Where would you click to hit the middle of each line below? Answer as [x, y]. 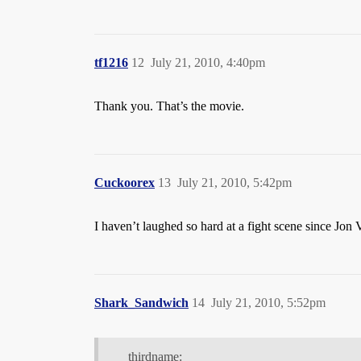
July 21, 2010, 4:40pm [208, 63]
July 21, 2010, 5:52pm [268, 303]
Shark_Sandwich [141, 303]
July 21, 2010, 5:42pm [234, 183]
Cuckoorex [124, 183]
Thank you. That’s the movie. [169, 106]
